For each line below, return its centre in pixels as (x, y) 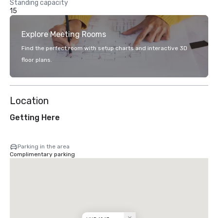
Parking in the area (44, 146)
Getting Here (35, 118)
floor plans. (37, 60)
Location (29, 101)
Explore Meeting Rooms (64, 34)
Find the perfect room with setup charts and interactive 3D (104, 48)
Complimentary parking (42, 154)
